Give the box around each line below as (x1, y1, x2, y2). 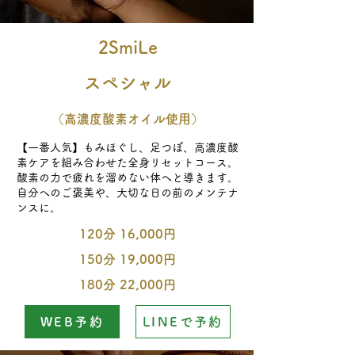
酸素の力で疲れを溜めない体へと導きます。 (17, 172, 239, 183)
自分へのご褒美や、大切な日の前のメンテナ (17, 187, 239, 198)
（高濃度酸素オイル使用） (52, 113, 204, 125)
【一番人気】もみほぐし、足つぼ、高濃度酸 (17, 142, 239, 153)
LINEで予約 (143, 315, 223, 328)
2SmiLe (97, 39, 158, 56)
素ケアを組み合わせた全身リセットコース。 (17, 157, 239, 168)
